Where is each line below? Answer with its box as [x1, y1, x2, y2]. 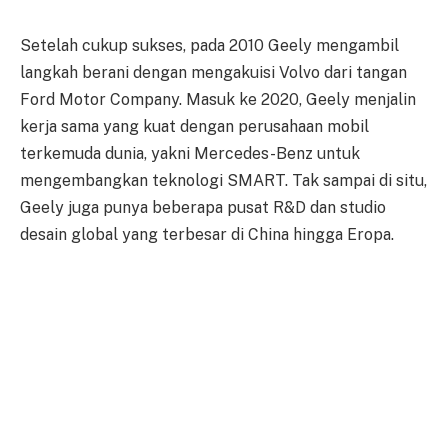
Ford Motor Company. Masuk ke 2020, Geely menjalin [20, 90, 416, 110]
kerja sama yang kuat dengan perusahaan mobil [20, 117, 369, 137]
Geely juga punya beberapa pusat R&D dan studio [20, 198, 386, 218]
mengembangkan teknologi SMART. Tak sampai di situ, [20, 171, 427, 191]
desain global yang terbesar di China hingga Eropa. [20, 225, 394, 245]
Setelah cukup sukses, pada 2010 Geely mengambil [20, 36, 399, 56]
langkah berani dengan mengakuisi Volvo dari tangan [20, 63, 407, 83]
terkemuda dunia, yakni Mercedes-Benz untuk [20, 144, 360, 164]
